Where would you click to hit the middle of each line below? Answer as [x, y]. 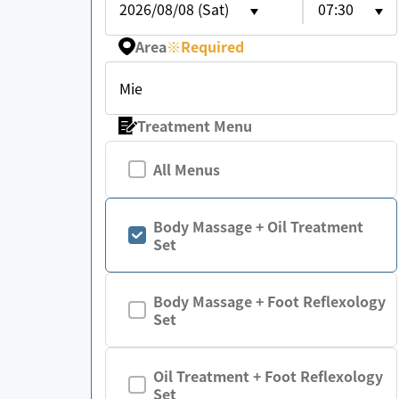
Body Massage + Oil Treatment [258, 226]
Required [213, 46]
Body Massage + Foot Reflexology [269, 301]
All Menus [187, 169]
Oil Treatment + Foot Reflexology [268, 376]
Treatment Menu [195, 126]
